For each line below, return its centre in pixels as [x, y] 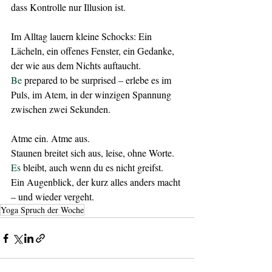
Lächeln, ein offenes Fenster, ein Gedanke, [94, 51]
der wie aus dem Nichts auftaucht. [76, 65]
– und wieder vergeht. [53, 196]
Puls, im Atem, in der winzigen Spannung [92, 94]
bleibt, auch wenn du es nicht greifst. [92, 167]
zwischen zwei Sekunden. [61, 109]
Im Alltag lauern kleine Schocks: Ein [83, 36]
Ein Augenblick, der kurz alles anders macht [97, 182]
